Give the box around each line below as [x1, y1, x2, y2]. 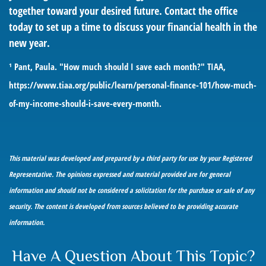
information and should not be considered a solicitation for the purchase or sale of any [9, 185, 254, 195]
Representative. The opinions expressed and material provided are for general [9, 169, 230, 179]
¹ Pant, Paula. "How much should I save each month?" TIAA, [9, 61, 226, 72]
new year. [9, 36, 50, 50]
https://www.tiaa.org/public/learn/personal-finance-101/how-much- [9, 79, 256, 91]
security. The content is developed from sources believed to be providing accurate [9, 201, 238, 211]
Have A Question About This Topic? [11, 247, 255, 265]
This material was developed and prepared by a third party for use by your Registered [9, 153, 252, 163]
